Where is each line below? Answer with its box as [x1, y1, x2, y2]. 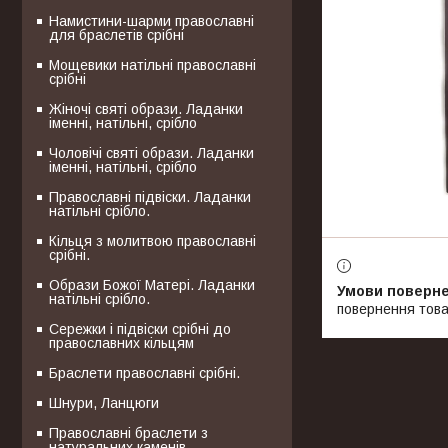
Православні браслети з [49, 424, 208, 441]
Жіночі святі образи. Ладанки [49, 100, 243, 117]
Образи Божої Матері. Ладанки [49, 276, 255, 293]
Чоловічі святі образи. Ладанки [49, 144, 254, 161]
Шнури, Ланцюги [49, 394, 159, 411]
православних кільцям [49, 334, 194, 351]
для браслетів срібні [49, 26, 184, 43]
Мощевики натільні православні [49, 56, 256, 73]
